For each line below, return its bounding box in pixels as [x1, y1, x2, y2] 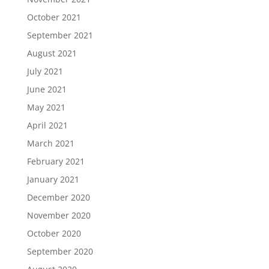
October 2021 [26, 11, 81, 23]
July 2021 [26, 65, 63, 77]
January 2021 [26, 174, 79, 185]
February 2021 [26, 156, 85, 167]
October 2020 [26, 228, 81, 239]
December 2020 [26, 192, 90, 203]
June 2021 [26, 83, 67, 95]
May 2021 [26, 101, 65, 113]
